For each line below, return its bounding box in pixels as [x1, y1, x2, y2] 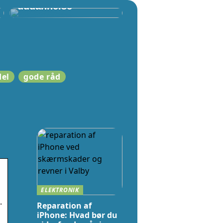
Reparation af [37, 200, 92, 211]
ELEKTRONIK [41, 186, 79, 194]
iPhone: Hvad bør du [37, 210, 117, 221]
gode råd [23, 71, 61, 82]
